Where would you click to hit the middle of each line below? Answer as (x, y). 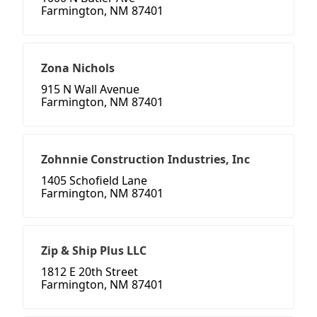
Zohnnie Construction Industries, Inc (145, 160)
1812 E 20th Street (90, 272)
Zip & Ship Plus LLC (94, 251)
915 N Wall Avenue (90, 90)
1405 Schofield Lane (94, 181)
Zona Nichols (78, 68)
